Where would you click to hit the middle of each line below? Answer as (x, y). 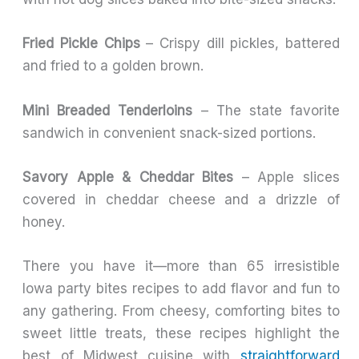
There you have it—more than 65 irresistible (181, 266)
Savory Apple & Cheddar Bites (128, 177)
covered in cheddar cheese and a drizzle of (181, 199)
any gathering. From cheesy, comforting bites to (181, 311)
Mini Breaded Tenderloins (108, 110)
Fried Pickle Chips (81, 44)
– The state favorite (266, 110)
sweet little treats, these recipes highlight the (181, 333)
